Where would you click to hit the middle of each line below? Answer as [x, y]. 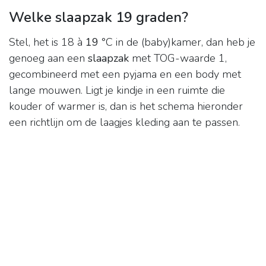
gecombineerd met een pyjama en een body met [125, 75]
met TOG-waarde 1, [178, 58]
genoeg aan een [48, 58]
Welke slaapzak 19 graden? [99, 18]
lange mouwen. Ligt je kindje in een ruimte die [117, 91]
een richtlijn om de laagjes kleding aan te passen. [124, 123]
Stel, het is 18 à [47, 42]
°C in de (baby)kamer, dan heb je [177, 42]
